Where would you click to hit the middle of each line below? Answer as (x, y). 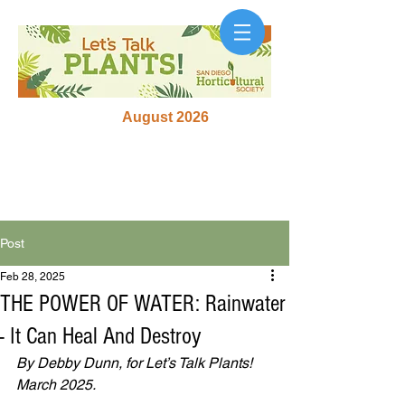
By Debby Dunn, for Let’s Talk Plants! (136, 363)
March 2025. (56, 385)
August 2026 (165, 117)
